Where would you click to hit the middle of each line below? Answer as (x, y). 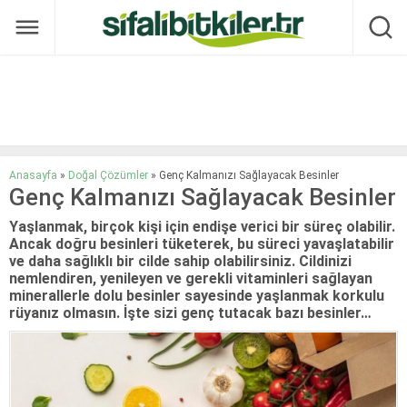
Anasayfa (33, 175)
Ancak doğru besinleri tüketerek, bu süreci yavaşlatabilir (202, 244)
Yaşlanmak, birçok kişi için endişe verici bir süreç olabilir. (202, 227)
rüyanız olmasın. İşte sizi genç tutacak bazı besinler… (190, 313)
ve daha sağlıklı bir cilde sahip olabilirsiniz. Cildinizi (180, 261)
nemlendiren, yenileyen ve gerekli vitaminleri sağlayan (191, 278)
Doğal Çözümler (108, 175)
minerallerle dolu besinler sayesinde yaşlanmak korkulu (197, 296)
